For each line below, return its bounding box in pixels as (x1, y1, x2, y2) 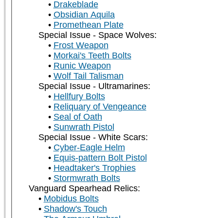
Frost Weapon (53, 40, 109, 51)
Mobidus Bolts (43, 194, 99, 204)
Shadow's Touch (43, 204, 107, 214)
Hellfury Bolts (53, 91, 105, 102)
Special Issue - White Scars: (38, 132, 148, 143)
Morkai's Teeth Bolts (53, 51, 131, 61)
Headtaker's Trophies (53, 163, 136, 173)
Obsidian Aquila (53, 10, 115, 20)
